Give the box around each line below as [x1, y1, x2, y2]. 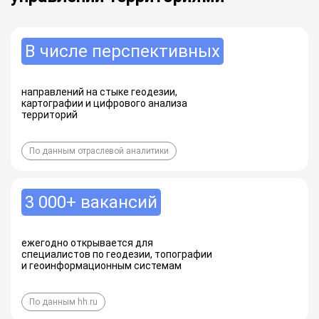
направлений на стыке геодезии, [21, 86, 177, 98]
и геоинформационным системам [21, 260, 182, 271]
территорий [21, 109, 78, 120]
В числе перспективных [25, 41, 220, 61]
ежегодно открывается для [21, 237, 153, 249]
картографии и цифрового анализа [21, 98, 187, 109]
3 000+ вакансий [25, 192, 157, 212]
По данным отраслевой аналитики [29, 146, 169, 156]
